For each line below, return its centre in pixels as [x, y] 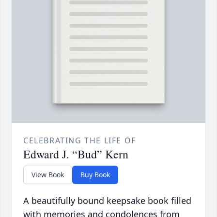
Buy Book [95, 175]
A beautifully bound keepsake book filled [107, 201]
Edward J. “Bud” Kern [76, 154]
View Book [48, 175]
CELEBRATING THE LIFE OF [80, 141]
